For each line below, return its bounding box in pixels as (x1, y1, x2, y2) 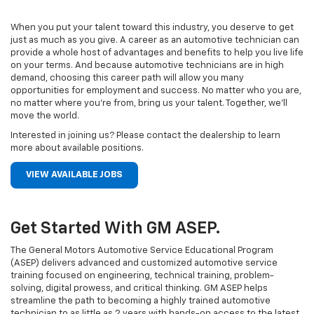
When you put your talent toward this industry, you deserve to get (11, 23, 294, 33)
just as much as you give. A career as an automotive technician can (11, 36, 299, 46)
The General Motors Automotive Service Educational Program (11, 246, 273, 256)
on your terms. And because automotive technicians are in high (11, 61, 284, 71)
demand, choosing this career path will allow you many (11, 74, 244, 83)
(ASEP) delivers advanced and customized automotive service (11, 259, 278, 268)
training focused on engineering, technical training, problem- (11, 271, 274, 281)
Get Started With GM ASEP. (11, 220, 221, 238)
